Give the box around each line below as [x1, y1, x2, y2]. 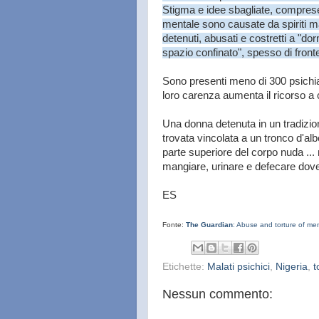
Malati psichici [207, 261, 270, 272]
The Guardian [186, 221, 233, 229]
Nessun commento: [162, 286, 273, 301]
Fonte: [162, 221, 186, 229]
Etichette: [162, 261, 207, 272]
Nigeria [276, 261, 308, 272]
